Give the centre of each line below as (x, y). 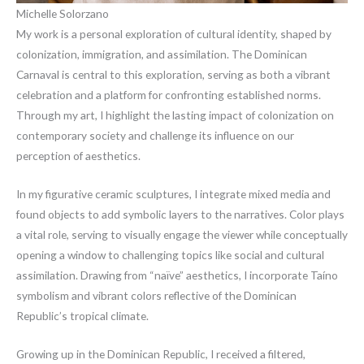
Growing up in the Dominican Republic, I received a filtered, (161, 353)
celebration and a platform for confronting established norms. (169, 94)
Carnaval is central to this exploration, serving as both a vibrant (173, 74)
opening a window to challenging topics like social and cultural (170, 254)
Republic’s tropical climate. (82, 315)
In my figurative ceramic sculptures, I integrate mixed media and (173, 193)
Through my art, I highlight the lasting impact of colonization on (175, 115)
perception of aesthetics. (78, 155)
